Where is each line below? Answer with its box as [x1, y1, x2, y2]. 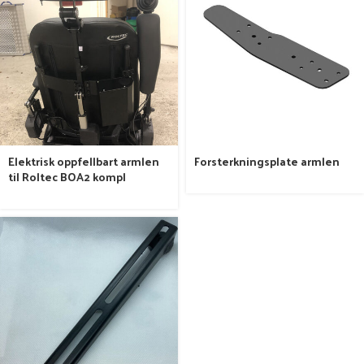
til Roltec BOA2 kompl [8, 166, 126, 187]
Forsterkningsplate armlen [194, 150, 340, 171]
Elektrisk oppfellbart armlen [8, 150, 159, 171]
